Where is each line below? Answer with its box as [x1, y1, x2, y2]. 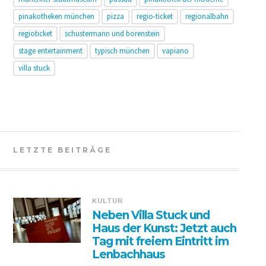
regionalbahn [185, 11, 229, 21]
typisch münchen [94, 46, 150, 56]
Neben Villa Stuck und [92, 208, 210, 222]
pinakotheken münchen [18, 11, 94, 21]
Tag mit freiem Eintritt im [92, 235, 229, 248]
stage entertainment [18, 46, 83, 56]
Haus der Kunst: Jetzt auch [92, 221, 237, 235]
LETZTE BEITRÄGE [12, 145, 112, 154]
